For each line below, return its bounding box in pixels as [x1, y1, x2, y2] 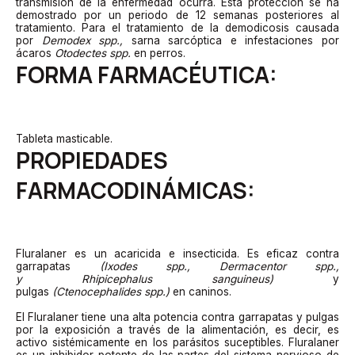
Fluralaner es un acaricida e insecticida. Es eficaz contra [16, 246, 339, 260]
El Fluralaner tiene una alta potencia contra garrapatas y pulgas [16, 310, 339, 323]
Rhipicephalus [82, 272, 152, 285]
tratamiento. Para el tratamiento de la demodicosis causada [16, 21, 339, 35]
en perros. [134, 47, 185, 60]
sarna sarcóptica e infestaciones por [131, 34, 340, 48]
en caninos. [173, 284, 231, 298]
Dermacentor [219, 259, 286, 273]
